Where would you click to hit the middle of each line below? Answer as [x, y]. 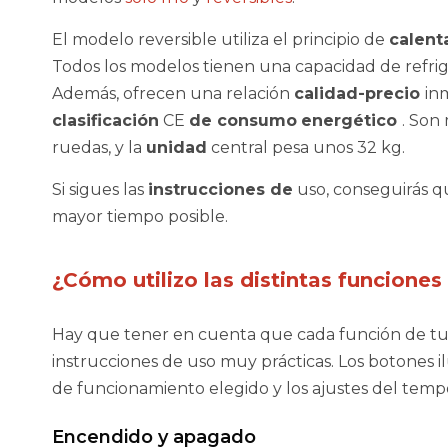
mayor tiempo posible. [140, 217]
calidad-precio [359, 94]
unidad [176, 148]
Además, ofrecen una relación [173, 94]
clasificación [105, 121]
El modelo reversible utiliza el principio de [220, 40]
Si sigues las [100, 190]
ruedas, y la [99, 148]
